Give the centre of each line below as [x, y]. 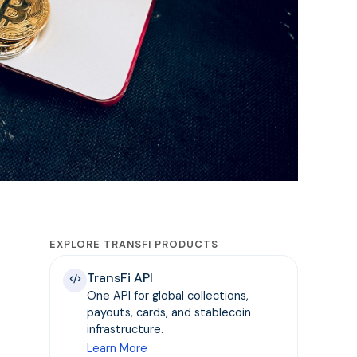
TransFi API [120, 277]
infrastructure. [126, 329]
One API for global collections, [168, 295]
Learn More [118, 348]
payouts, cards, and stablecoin [169, 312]
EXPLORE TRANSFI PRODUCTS [134, 244]
